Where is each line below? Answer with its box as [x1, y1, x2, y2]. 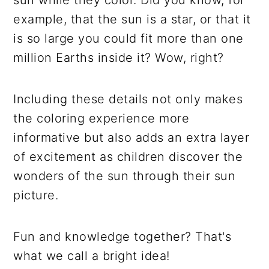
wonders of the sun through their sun [13, 168, 236, 183]
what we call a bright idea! [13, 248, 170, 263]
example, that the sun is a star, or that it [13, 11, 251, 26]
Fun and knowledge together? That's [13, 229, 232, 244]
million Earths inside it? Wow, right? [13, 50, 224, 65]
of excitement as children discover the [13, 149, 243, 164]
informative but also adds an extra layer [13, 130, 250, 145]
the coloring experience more [13, 110, 190, 125]
